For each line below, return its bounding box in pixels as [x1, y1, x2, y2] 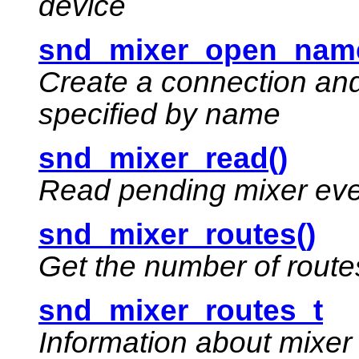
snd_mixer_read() [38, 142, 288, 175]
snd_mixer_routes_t [38, 294, 323, 328]
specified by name [38, 98, 280, 131]
